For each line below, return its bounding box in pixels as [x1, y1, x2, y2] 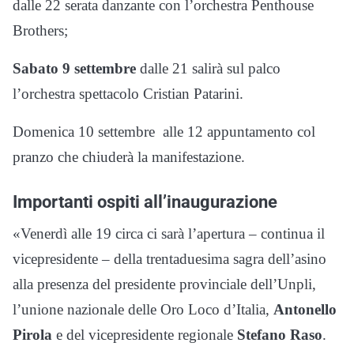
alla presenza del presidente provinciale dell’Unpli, [13, 275, 316, 292]
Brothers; [13, 21, 68, 39]
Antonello [273, 300, 337, 318]
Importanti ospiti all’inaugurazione [13, 190, 277, 212]
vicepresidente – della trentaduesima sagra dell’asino [13, 250, 326, 267]
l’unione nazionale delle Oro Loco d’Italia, [13, 300, 273, 318]
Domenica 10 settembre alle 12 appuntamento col [13, 122, 315, 140]
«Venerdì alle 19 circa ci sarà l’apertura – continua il [13, 224, 325, 242]
